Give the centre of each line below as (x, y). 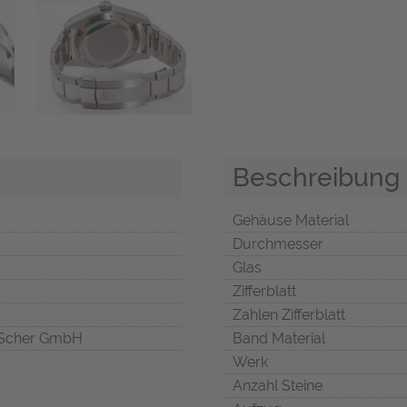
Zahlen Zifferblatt (289, 315)
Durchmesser (278, 244)
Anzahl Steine (278, 386)
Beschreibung (316, 178)
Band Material (279, 339)
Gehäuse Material (291, 221)
